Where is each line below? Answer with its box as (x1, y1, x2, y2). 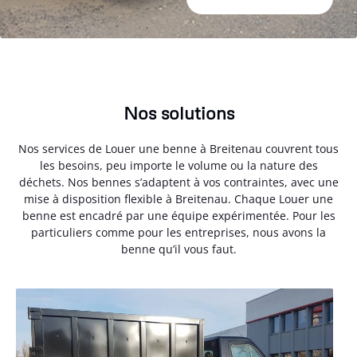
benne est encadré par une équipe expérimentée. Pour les (22, 207, 335, 223)
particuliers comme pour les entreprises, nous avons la (31, 224, 326, 240)
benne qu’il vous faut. (120, 241, 237, 257)
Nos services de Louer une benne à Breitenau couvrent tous (18, 140, 339, 156)
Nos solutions (123, 101, 234, 124)
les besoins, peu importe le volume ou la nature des (39, 157, 318, 173)
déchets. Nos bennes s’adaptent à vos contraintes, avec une (18, 174, 339, 190)
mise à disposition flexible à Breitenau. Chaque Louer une (24, 190, 333, 206)
